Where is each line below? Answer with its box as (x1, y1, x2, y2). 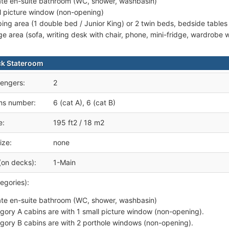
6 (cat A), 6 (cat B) (53, 98, 116, 107)
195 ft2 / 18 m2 (53, 118, 104, 127)
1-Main (53, 158, 76, 167)
